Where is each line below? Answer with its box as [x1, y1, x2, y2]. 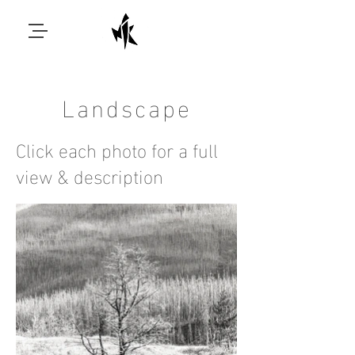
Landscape [61, 84, 192, 128]
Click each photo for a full [16, 132, 218, 166]
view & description [16, 158, 163, 192]
